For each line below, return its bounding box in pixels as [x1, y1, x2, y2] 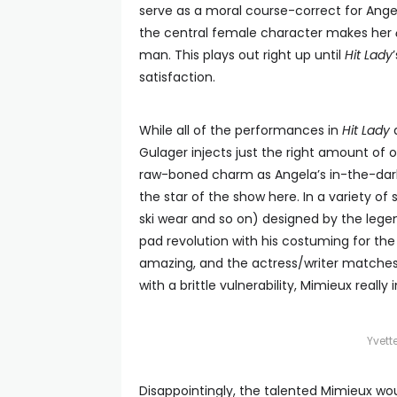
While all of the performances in [139, 121, 342, 139]
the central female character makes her [139, 24, 395, 42]
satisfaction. [139, 68, 215, 86]
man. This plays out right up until [139, 46, 345, 64]
